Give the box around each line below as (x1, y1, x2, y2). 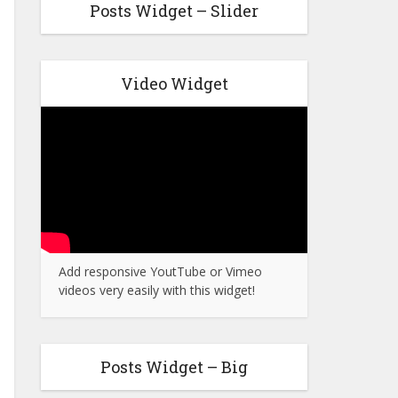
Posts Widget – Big (100, 356, 248, 378)
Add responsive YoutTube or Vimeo (59, 263, 262, 280)
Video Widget (120, 73, 228, 94)
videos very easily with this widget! (59, 282, 255, 298)
